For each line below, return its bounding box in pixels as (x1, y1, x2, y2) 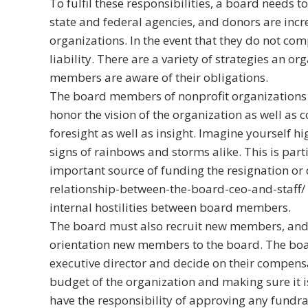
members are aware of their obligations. (49, 69, 268, 85)
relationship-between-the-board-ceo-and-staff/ (49, 180, 305, 197)
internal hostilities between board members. (49, 199, 291, 215)
